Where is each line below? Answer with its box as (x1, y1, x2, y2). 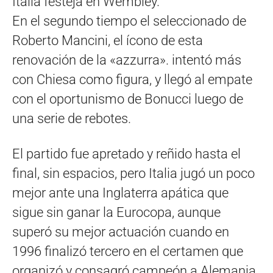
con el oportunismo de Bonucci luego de (12, 91, 243, 107)
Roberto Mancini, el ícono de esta (12, 32, 203, 48)
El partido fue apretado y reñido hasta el (12, 146, 241, 161)
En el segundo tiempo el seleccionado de (12, 13, 246, 29)
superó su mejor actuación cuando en (12, 224, 229, 239)
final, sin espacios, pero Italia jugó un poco (12, 165, 255, 181)
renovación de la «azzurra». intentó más (12, 52, 241, 68)
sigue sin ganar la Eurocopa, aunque (12, 204, 221, 220)
